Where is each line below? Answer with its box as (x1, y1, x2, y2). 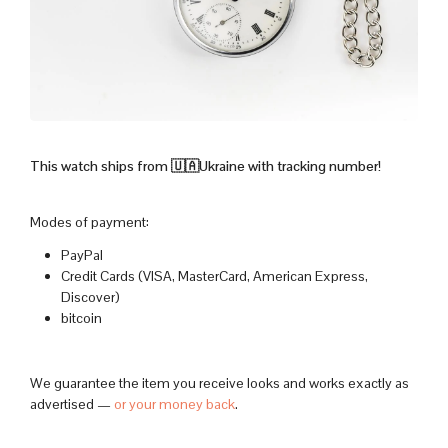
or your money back (114, 394, 235, 413)
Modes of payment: (30, 213, 149, 232)
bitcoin (60, 309, 102, 328)
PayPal (60, 246, 103, 265)
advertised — (30, 394, 114, 413)
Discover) (60, 288, 120, 307)
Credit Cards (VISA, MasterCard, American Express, (60, 267, 368, 286)
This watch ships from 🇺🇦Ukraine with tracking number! (30, 157, 381, 176)
